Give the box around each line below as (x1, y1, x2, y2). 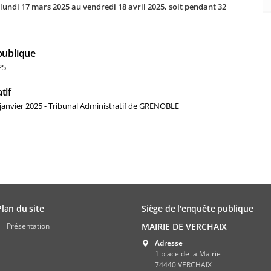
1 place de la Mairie (155, 249, 221, 259)
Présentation (7, 221, 50, 231)
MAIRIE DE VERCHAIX (142, 221, 227, 232)
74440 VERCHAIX (155, 260, 212, 270)
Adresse (155, 238, 183, 248)
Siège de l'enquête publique (142, 203, 253, 214)
